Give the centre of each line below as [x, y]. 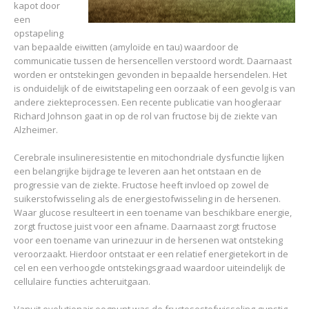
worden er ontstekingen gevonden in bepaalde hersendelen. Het [150, 74]
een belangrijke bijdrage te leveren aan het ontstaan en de [138, 171]
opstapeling [39, 33]
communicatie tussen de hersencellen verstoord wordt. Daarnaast [153, 61]
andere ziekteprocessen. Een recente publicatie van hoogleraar [148, 102]
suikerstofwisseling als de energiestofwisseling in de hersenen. [147, 199]
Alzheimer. [36, 130]
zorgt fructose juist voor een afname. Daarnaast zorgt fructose [145, 226]
